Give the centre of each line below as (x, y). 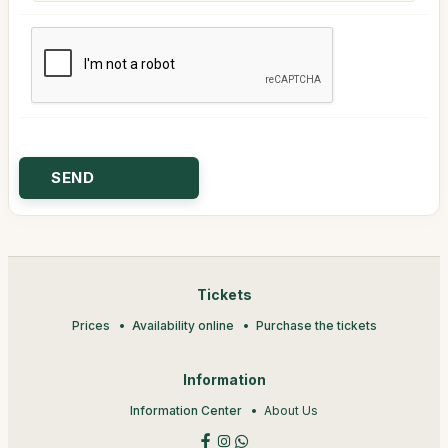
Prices (90, 325)
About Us (291, 410)
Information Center (186, 410)
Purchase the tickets (316, 325)
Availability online (182, 325)
